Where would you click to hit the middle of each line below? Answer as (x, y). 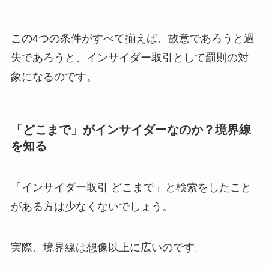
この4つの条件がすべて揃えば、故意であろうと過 (132, 38)
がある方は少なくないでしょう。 (92, 207)
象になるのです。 (54, 77)
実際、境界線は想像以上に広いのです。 (108, 248)
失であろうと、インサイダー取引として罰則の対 (129, 57)
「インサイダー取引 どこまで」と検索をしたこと (131, 188)
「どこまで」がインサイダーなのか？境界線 (131, 129)
